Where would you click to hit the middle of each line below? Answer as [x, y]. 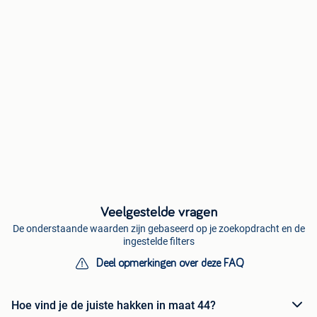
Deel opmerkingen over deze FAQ [170, 264]
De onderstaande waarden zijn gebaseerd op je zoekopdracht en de [158, 229]
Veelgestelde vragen [158, 213]
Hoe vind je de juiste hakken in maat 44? [114, 305]
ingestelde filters [158, 242]
